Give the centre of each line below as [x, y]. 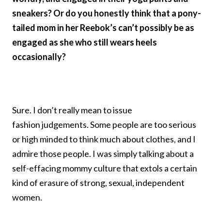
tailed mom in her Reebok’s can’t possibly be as [103, 28]
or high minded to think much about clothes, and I [104, 139]
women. [27, 197]
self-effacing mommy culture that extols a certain [105, 168]
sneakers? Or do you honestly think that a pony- [107, 13]
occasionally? [39, 57]
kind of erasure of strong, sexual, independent [98, 183]
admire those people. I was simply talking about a [103, 154]
